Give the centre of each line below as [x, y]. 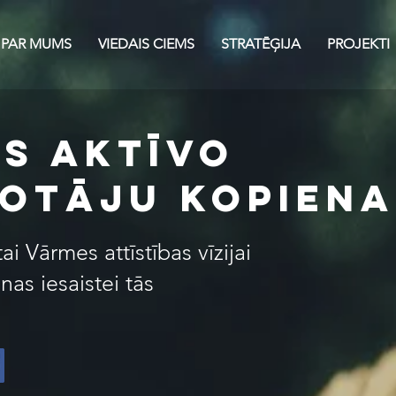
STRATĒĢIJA [261, 44]
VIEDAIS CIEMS [146, 44]
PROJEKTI [358, 44]
